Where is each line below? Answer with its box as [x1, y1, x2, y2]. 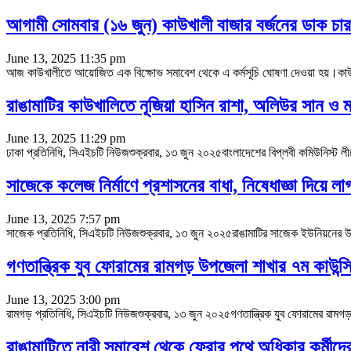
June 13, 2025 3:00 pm [6, 293, 120, 307]
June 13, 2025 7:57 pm [6, 212, 120, 226]
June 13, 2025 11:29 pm [6, 132, 125, 146]
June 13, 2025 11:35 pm [6, 51, 125, 65]
